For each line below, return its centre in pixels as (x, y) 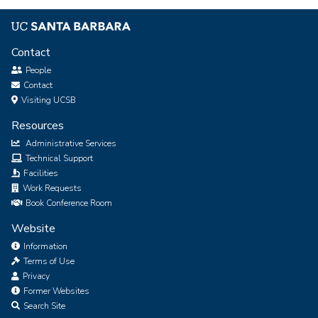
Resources (38, 126)
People (38, 71)
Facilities (41, 174)
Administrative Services (71, 144)
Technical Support (59, 159)
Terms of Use (48, 262)
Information (44, 247)
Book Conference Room (69, 203)
